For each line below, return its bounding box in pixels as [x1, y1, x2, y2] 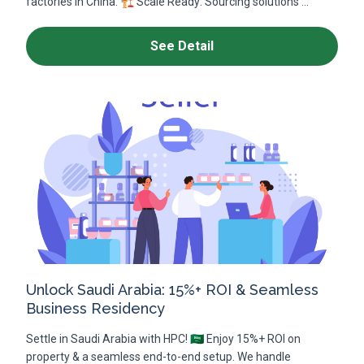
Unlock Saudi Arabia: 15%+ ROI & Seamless [26, 281, 318, 298]
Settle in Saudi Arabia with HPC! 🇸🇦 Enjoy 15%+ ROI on [26, 332, 301, 345]
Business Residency [26, 300, 165, 317]
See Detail [150, 38, 214, 54]
